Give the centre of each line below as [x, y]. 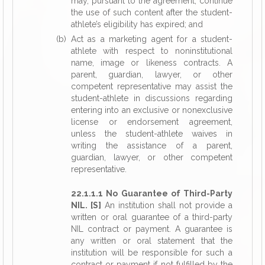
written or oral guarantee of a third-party [152, 217]
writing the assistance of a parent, [152, 146]
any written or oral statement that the [152, 241]
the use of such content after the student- [152, 12]
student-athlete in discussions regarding [152, 98]
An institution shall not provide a [167, 205]
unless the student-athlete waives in [152, 134]
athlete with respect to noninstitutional [152, 51]
